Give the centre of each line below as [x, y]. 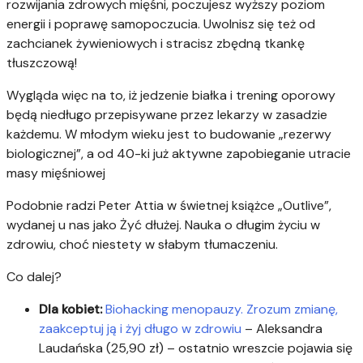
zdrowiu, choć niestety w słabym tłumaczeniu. [142, 245]
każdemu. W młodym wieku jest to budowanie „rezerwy [169, 135]
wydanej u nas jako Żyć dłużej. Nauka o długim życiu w [163, 225]
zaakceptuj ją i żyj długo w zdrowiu [140, 329]
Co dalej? [34, 277]
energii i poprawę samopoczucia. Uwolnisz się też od [161, 24]
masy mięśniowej [56, 173]
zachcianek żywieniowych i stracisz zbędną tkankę [156, 44]
